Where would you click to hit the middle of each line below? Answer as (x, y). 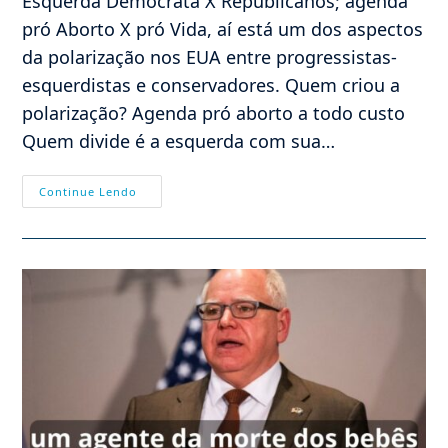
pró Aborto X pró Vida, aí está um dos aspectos (223, 29)
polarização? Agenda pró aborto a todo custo (214, 113)
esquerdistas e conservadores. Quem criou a (211, 85)
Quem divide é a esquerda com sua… (179, 141)
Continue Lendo (88, 192)
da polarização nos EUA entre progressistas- (210, 57)
